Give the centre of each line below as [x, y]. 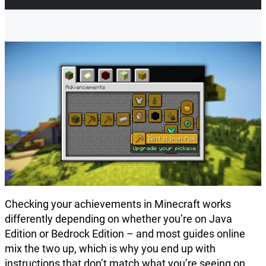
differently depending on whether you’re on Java [118, 219]
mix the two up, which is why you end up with [110, 249]
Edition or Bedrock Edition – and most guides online [125, 234]
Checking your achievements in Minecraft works [118, 204]
